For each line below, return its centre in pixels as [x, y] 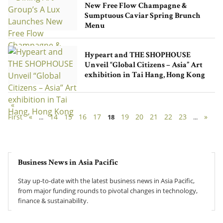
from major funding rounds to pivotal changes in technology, [108, 191]
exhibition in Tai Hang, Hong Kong [145, 76]
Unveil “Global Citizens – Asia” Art [143, 66]
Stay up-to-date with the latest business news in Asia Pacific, [106, 181]
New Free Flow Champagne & [136, 7]
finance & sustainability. [53, 201]
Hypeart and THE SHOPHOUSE [137, 56]
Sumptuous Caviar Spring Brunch [142, 17]
